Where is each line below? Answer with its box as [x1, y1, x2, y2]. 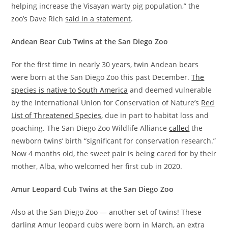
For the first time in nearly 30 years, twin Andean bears [11, 60, 199, 70]
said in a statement [65, 14, 131, 24]
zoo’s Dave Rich [11, 14, 66, 24]
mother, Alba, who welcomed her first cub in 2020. [11, 161, 183, 172]
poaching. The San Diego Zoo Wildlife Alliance [11, 123, 169, 133]
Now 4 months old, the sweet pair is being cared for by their [11, 149, 217, 159]
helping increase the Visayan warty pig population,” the [11, 1, 200, 11]
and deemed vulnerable [128, 85, 212, 95]
